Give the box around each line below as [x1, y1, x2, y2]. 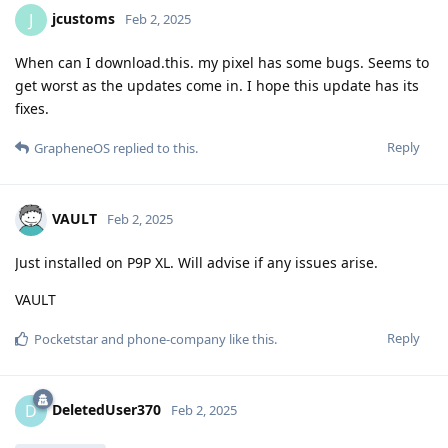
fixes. [15, 98, 49, 118]
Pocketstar [34, 329, 98, 348]
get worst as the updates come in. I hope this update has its [15, 75, 419, 95]
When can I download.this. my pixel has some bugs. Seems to [15, 52, 429, 72]
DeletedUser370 [52, 399, 161, 419]
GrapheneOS [34, 138, 110, 157]
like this [226, 329, 274, 348]
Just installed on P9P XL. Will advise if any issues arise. [15, 252, 378, 272]
